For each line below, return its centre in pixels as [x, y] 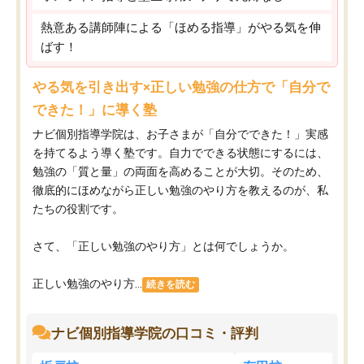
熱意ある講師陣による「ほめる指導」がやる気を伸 [181, 28]
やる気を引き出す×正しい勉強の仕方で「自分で [181, 87]
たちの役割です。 [78, 209]
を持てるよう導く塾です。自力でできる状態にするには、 [180, 153]
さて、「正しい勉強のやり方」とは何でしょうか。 [163, 247]
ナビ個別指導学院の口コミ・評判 [155, 334]
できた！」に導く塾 [95, 110]
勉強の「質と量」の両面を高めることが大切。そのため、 [180, 172]
